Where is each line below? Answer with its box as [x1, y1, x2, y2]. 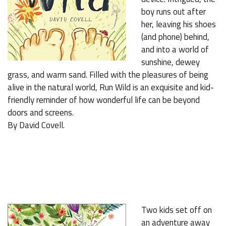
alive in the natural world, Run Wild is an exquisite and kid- [8, 81, 214, 94]
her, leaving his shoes [141, 18, 216, 31]
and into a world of [141, 43, 209, 56]
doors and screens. [8, 106, 74, 119]
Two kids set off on [141, 203, 212, 216]
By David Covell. [8, 119, 65, 132]
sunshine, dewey [141, 55, 200, 69]
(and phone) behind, [141, 30, 209, 43]
